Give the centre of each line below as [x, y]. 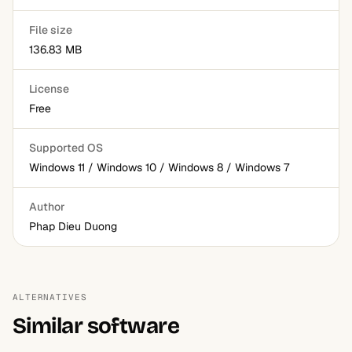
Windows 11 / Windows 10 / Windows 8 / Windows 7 [159, 167]
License [49, 89]
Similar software [96, 326]
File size [51, 30]
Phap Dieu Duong [73, 226]
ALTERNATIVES [50, 297]
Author [47, 207]
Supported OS [66, 148]
